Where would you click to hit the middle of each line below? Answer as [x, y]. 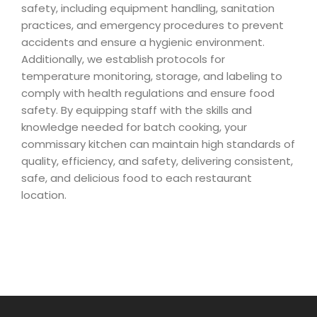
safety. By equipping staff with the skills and [137, 110]
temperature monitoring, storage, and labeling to [152, 76]
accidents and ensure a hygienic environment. [143, 42]
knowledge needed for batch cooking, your [134, 127]
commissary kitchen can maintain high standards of [158, 144]
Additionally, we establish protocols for [123, 59]
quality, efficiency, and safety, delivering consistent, [157, 161]
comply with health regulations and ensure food [148, 93]
